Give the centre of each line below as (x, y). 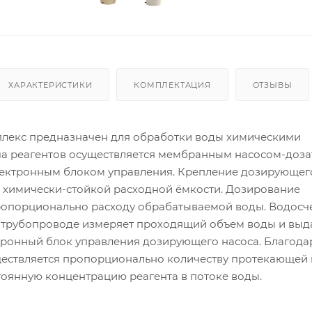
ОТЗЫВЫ (272, 85)
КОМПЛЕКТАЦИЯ (172, 85)
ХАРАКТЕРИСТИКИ (50, 85)
